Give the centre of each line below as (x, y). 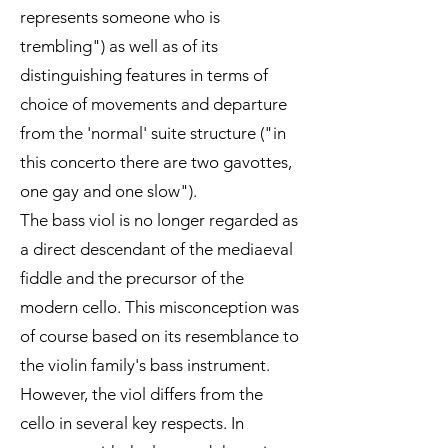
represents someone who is (120, 17)
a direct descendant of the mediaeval (156, 249)
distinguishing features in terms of (144, 75)
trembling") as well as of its (119, 46)
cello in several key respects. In (132, 423)
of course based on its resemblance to (159, 336)
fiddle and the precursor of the (132, 278)
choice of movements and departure (153, 104)
